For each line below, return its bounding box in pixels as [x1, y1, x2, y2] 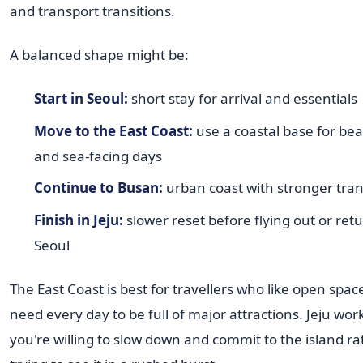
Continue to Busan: [33, 178, 163, 198]
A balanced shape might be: [10, 45, 189, 65]
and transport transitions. [10, 2, 175, 21]
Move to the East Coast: [33, 121, 193, 140]
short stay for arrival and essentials [127, 89, 357, 109]
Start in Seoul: [33, 89, 128, 109]
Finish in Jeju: [33, 210, 123, 229]
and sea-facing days [33, 146, 162, 165]
